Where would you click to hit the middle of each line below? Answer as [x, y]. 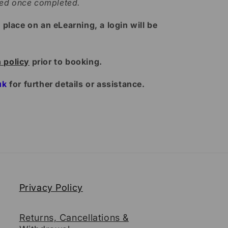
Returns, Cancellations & [74, 218]
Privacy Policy [51, 188]
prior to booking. [66, 62]
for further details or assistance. [76, 84]
